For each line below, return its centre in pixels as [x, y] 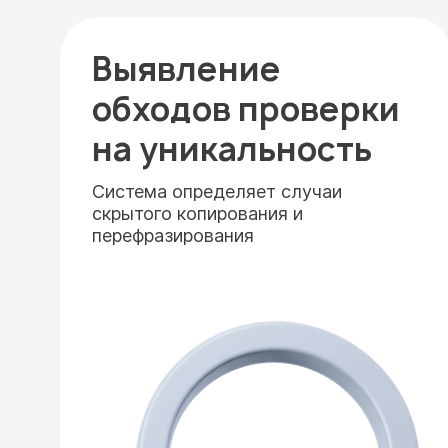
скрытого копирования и [197, 213]
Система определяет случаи [217, 191]
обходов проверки [246, 109]
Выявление [186, 69]
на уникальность [232, 149]
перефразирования [173, 235]
